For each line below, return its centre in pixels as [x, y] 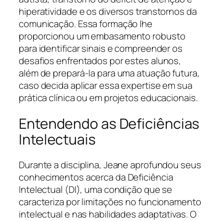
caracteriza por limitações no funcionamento [110, 202]
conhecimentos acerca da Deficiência [96, 177]
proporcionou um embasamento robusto [102, 36]
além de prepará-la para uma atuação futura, [109, 73]
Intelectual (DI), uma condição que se [96, 190]
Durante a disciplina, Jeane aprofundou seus [110, 165]
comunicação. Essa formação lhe [86, 23]
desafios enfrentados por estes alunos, [100, 60]
